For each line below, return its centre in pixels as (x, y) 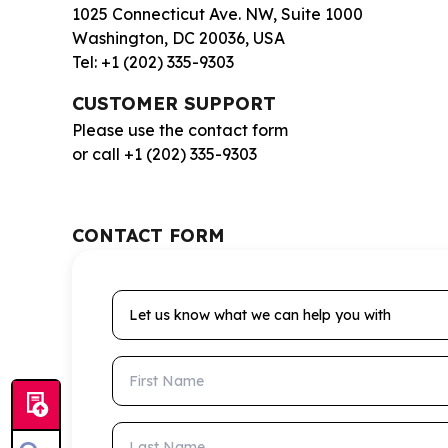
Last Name (154, 433)
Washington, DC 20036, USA (178, 38)
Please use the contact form (180, 130)
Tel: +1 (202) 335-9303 (153, 62)
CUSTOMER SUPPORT (174, 103)
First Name (153, 367)
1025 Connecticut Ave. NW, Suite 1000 (217, 14)
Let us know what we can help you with (261, 301)
